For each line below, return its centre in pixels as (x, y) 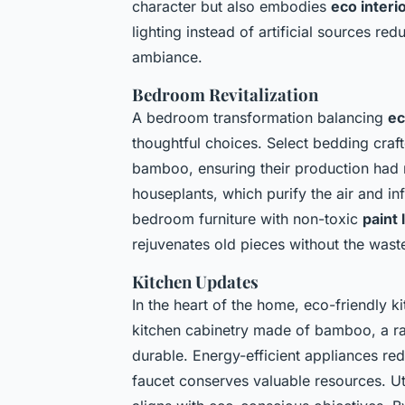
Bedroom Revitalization (225, 94)
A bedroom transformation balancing (260, 117)
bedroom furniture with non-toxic (247, 218)
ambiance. (167, 57)
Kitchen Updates (195, 281)
